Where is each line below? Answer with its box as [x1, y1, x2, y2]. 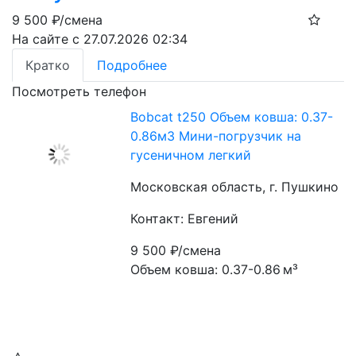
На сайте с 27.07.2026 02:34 [12, 31, 188, 47]
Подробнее [97, 57, 167, 73]
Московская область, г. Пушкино [130, 179, 339, 195]
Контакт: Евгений [130, 211, 239, 226]
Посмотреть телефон [12, 83, 146, 99]
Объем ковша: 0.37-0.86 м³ [130, 261, 299, 277]
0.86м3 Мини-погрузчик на [130, 128, 302, 144]
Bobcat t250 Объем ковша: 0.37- [130, 109, 334, 125]
